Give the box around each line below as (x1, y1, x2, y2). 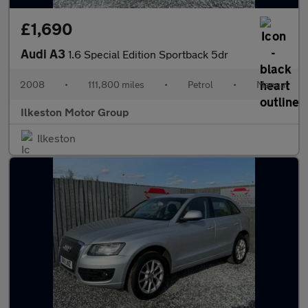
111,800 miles (88, 78, 144, 90)
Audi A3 (21, 46, 68, 61)
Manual (256, 78, 288, 90)
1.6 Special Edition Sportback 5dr (68, 47, 228, 60)
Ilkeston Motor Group (21, 105, 129, 118)
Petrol (188, 78, 213, 90)
